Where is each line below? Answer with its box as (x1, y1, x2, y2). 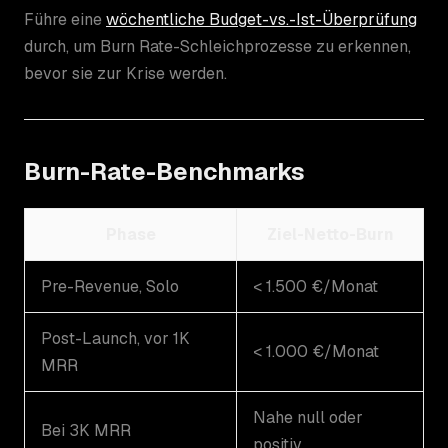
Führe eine (24, 8, 106, 30)
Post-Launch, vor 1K (41, 327, 190, 349)
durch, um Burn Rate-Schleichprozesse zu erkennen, (24, 35, 411, 57)
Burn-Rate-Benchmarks (24, 155, 305, 187)
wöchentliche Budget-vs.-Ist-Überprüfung (106, 8, 417, 30)
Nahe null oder (253, 406, 363, 428)
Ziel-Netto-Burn (266, 223, 394, 245)
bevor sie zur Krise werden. (24, 62, 227, 84)
